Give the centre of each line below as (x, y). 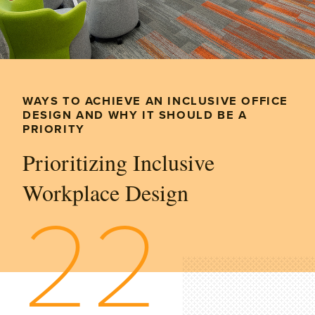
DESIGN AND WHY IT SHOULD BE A (135, 115)
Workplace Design (105, 192)
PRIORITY (54, 129)
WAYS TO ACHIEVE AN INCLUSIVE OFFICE (156, 101)
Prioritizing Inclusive (118, 162)
